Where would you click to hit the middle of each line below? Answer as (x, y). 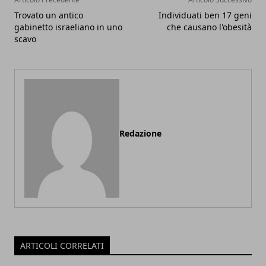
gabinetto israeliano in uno (68, 27)
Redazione (140, 134)
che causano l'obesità (209, 27)
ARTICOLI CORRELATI (62, 246)
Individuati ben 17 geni (205, 15)
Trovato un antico (49, 15)
